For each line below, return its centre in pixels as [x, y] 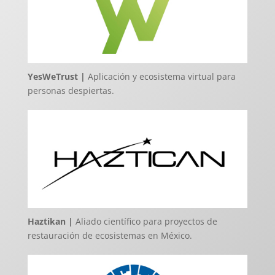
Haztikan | [50, 221]
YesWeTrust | [56, 77]
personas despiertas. [71, 91]
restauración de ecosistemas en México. [110, 235]
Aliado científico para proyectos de [145, 221]
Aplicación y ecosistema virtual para [160, 77]
